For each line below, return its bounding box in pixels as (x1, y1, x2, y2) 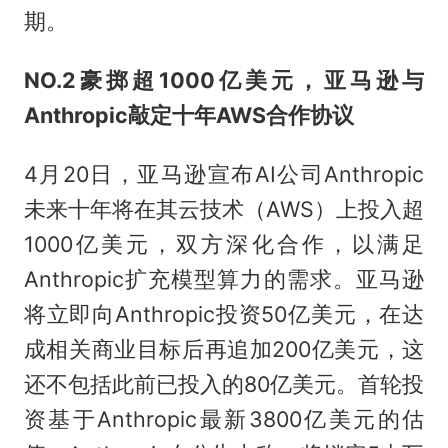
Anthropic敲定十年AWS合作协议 (23, 102, 354, 129)
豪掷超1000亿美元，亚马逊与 (75, 67, 425, 94)
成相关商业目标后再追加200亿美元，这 (23, 336, 425, 362)
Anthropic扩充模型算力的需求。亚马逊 (23, 266, 425, 292)
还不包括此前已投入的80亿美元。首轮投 (23, 371, 425, 397)
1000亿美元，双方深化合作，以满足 (23, 231, 425, 257)
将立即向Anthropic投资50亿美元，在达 (23, 301, 425, 327)
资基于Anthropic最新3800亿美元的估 (23, 406, 425, 432)
